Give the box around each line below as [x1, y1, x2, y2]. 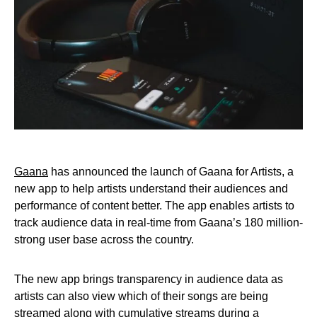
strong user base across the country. [14, 234, 194, 246]
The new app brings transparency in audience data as [14, 273, 283, 286]
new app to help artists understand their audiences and [14, 183, 288, 195]
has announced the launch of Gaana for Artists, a [48, 166, 294, 178]
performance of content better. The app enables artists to [14, 200, 294, 212]
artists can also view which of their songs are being [14, 290, 268, 303]
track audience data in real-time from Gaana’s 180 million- [14, 217, 303, 229]
